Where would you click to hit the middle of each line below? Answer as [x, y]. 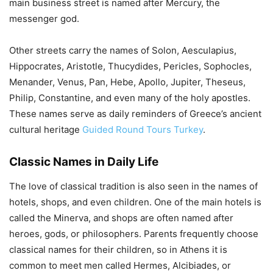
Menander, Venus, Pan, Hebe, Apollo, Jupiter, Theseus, [127, 82]
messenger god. [44, 18]
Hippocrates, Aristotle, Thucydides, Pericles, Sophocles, [130, 66]
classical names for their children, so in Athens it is [118, 249]
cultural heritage [46, 129]
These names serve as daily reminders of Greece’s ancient [135, 113]
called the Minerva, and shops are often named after [121, 218]
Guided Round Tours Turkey [143, 129]
